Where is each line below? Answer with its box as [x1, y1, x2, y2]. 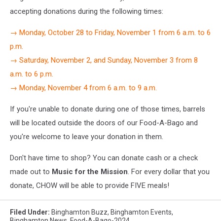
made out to [10, 167, 52, 176]
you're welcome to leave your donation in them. [10, 132, 163, 141]
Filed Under [10, 208, 48, 216]
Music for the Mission [52, 167, 128, 176]
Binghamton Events [110, 208, 172, 216]
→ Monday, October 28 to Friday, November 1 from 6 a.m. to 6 [10, 28, 211, 37]
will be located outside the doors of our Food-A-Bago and [10, 118, 198, 127]
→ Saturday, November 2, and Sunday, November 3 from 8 [10, 55, 198, 65]
